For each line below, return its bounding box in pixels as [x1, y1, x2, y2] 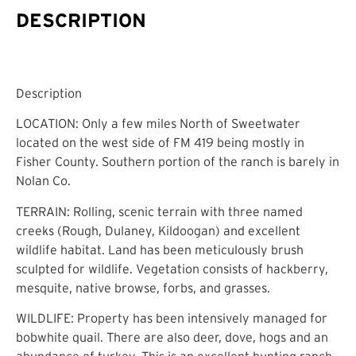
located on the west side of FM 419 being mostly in [16, 135, 304, 150]
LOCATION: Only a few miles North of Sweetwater [16, 116, 300, 131]
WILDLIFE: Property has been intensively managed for [16, 310, 327, 325]
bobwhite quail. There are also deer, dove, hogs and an [16, 329, 328, 344]
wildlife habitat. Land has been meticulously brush [16, 242, 304, 257]
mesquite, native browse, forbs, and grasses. [16, 280, 270, 295]
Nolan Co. [16, 173, 71, 188]
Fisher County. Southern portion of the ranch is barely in [16, 154, 339, 169]
